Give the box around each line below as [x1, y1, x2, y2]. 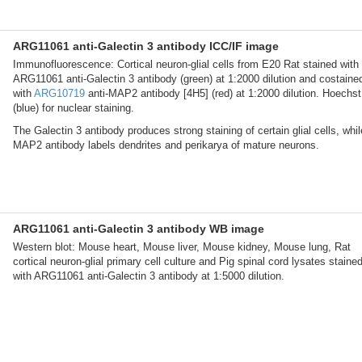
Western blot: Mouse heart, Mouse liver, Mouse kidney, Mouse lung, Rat [13, 241, 351, 254]
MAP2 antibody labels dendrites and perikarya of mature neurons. [13, 139, 319, 152]
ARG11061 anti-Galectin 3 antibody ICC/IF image [13, 40, 279, 53]
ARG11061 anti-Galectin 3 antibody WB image [13, 222, 264, 236]
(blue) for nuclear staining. [13, 102, 134, 115]
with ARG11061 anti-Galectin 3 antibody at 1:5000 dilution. [13, 270, 284, 283]
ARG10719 [34, 87, 85, 100]
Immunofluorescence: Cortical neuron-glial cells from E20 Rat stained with [13, 58, 359, 71]
